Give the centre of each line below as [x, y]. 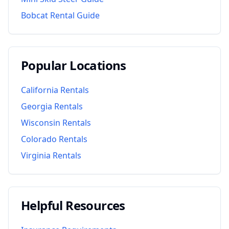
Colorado [39, 139]
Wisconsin [41, 122]
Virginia [36, 155]
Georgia [37, 106]
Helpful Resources [73, 205]
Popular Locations [74, 65]
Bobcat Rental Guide [60, 15]
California [40, 90]
